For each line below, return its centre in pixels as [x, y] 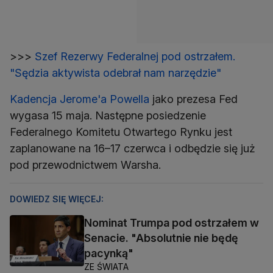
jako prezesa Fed [193, 99]
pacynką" [109, 253]
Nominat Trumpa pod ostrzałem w [172, 222]
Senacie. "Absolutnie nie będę [161, 238]
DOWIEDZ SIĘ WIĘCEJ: [57, 199]
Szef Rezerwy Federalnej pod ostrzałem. [135, 56]
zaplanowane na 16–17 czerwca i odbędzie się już [133, 148]
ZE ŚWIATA [106, 266]
